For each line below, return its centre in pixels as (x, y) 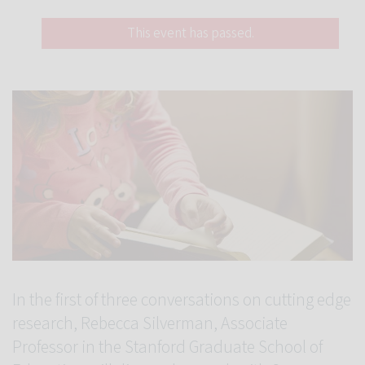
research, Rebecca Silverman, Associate (150, 324)
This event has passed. (190, 33)
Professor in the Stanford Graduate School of (167, 347)
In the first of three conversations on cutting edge (182, 300)
